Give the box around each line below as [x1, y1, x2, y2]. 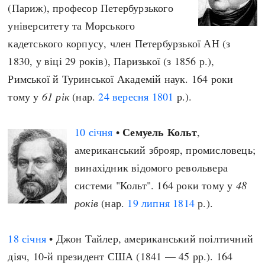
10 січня [75, 125, 113, 139]
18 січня [8, 231, 47, 245]
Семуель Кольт [122, 124, 197, 140]
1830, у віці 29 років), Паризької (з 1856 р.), [8, 54, 215, 68]
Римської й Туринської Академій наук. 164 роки [8, 72, 234, 86]
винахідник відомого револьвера [75, 160, 228, 174]
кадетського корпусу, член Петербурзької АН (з [8, 36, 231, 50]
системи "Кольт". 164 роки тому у [75, 178, 236, 192]
